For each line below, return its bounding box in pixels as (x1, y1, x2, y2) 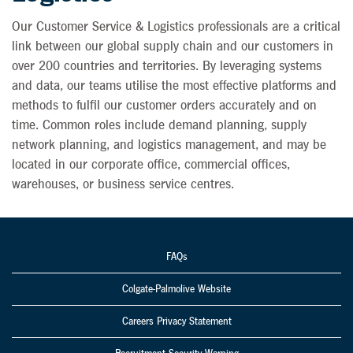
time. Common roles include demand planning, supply (12, 117, 307, 132)
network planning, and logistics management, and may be (12, 137, 326, 152)
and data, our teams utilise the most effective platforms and (12, 78, 336, 93)
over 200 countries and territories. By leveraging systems (12, 58, 321, 73)
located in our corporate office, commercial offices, (12, 157, 290, 172)
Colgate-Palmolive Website (122, 284, 231, 295)
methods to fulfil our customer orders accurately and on (12, 98, 317, 113)
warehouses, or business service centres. (12, 176, 234, 191)
